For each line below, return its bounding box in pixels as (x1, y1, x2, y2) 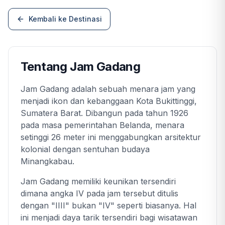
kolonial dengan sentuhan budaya (21, 144, 150, 155)
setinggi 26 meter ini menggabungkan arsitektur (21, 132, 201, 143)
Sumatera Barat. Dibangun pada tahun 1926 (21, 108, 188, 119)
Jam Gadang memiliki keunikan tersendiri (21, 176, 176, 187)
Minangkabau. (21, 156, 74, 167)
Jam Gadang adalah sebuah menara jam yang (21, 84, 195, 94)
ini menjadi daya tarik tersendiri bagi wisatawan (21, 212, 197, 223)
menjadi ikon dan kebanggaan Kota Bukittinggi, (21, 96, 197, 106)
